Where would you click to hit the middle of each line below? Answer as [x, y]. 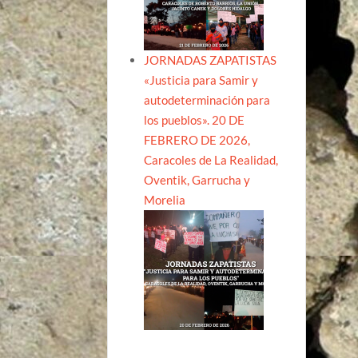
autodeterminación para [207, 99]
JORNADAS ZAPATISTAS [211, 60]
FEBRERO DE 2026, [197, 139]
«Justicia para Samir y [201, 80]
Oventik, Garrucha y [197, 179]
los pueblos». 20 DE [195, 119]
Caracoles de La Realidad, [211, 159]
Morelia [165, 199]
